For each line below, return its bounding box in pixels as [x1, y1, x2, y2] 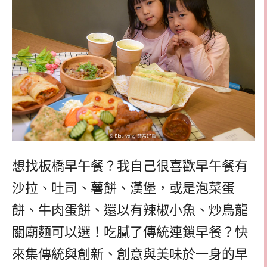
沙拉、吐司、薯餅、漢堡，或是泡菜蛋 [12, 180, 235, 195]
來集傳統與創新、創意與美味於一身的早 [12, 246, 248, 262]
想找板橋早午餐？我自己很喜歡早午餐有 [12, 158, 248, 173]
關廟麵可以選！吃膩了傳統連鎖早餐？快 [12, 224, 248, 240]
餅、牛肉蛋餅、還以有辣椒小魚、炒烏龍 [12, 202, 248, 218]
